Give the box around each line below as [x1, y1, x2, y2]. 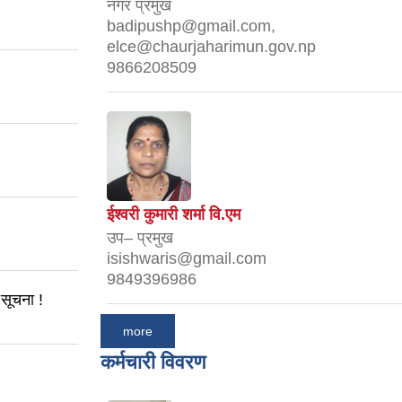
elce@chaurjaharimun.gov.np [107, 38, 316, 57]
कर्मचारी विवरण [100, 350, 205, 373]
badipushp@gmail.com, [107, 17, 275, 36]
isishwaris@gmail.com [107, 249, 267, 268]
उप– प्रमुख [107, 229, 173, 248]
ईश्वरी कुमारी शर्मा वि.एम [107, 205, 240, 224]
